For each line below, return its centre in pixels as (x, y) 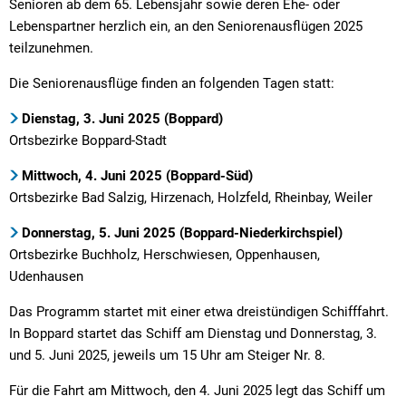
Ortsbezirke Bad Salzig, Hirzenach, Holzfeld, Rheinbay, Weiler (191, 197)
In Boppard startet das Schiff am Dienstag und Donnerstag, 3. (193, 333)
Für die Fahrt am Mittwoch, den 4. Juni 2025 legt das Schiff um (197, 390)
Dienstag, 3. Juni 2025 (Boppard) (122, 118)
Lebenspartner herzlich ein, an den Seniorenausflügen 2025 (186, 26)
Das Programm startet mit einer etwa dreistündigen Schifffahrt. (199, 311)
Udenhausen (46, 276)
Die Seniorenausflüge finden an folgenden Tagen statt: (172, 83)
